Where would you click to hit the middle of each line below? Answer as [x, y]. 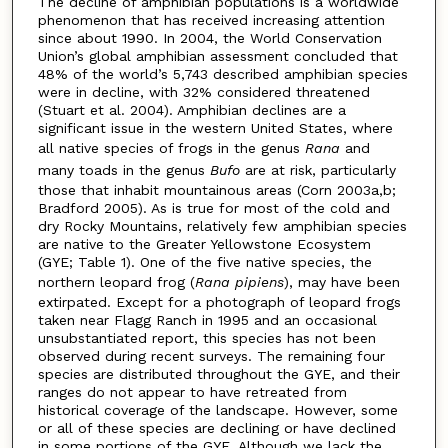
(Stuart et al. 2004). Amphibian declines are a [191, 110]
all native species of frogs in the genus [171, 148]
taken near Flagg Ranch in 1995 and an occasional [207, 320]
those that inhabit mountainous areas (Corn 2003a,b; [216, 190]
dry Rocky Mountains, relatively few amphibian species [222, 226]
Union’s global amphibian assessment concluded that [217, 56]
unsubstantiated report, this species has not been [206, 338]
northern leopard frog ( [116, 282]
